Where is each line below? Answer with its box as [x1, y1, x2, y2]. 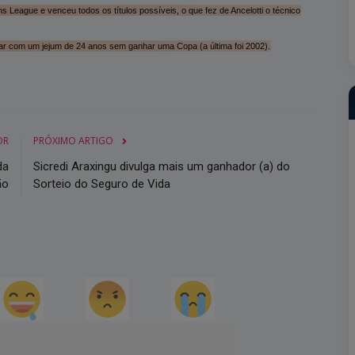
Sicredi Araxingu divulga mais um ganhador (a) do [32, 158, 290, 174]
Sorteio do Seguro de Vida [32, 176, 170, 191]
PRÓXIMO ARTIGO [32, 133, 113, 147]
